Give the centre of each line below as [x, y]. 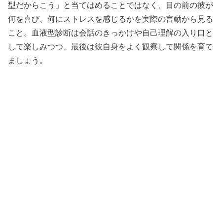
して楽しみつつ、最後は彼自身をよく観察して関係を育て [110, 46]
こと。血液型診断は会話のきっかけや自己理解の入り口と [110, 33]
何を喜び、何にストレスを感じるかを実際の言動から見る [110, 19]
